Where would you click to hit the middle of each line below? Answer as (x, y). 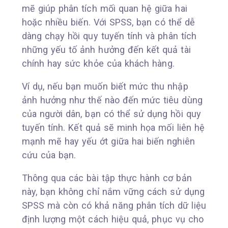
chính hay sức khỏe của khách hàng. (98, 63)
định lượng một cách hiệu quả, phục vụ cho (113, 219)
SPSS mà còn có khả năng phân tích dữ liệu (114, 205)
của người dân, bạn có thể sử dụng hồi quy (111, 113)
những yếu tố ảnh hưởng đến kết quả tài (106, 49)
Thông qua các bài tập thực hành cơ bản (107, 178)
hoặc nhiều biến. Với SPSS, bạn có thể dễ (108, 22)
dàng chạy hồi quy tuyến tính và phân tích (109, 36)
